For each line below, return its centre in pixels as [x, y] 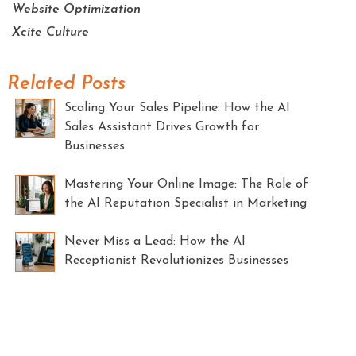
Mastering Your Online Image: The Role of [186, 184]
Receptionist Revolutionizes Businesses [176, 260]
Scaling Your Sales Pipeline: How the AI [177, 108]
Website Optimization [77, 10]
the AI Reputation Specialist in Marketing [185, 203]
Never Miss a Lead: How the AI [155, 241]
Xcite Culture [51, 33]
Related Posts [66, 84]
